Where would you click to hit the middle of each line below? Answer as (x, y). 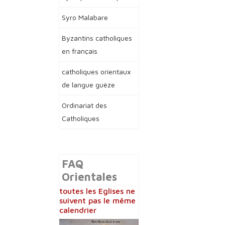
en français (80, 51)
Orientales (89, 177)
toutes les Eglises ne (97, 191)
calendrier (78, 210)
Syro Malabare (85, 17)
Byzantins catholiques (97, 38)
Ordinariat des (84, 105)
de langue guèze (88, 85)
